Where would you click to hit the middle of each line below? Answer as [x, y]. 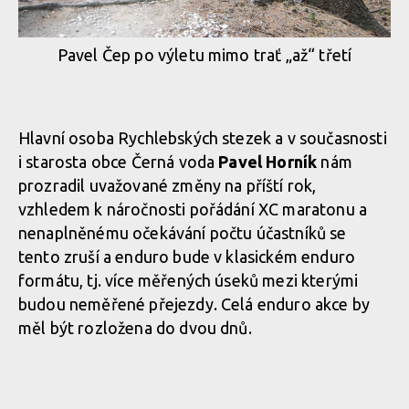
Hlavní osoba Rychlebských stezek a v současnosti [203, 137]
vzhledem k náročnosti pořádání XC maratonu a [193, 209]
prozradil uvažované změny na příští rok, [168, 185]
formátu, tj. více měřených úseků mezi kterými [189, 280]
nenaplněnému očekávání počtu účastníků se [183, 232]
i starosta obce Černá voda [119, 161]
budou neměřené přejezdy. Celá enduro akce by [194, 304]
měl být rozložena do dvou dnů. [135, 327]
